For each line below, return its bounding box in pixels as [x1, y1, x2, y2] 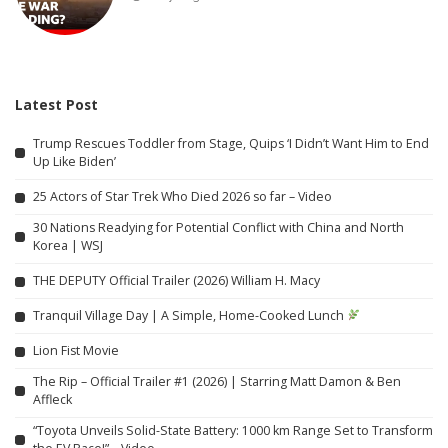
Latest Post [15, 94, 98, 114]
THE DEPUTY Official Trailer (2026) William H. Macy [33, 272, 320, 290]
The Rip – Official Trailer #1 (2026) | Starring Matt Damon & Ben [33, 372, 401, 390]
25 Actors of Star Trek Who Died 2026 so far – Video [33, 188, 332, 206]
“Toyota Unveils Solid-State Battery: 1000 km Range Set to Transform [33, 421, 433, 439]
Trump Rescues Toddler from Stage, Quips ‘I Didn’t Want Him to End [33, 134, 429, 152]
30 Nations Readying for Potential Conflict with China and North [33, 218, 404, 236]
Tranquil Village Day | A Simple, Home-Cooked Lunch [33, 307, 347, 325]
